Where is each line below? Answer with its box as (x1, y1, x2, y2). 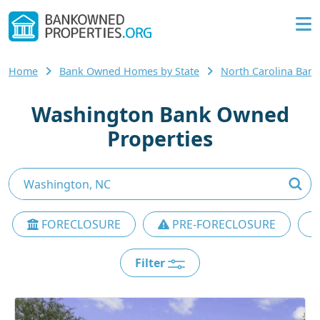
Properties (107, 124, 213, 153)
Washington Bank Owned (31, 100, 289, 129)
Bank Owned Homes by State (59, 64, 199, 79)
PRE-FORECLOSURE (169, 216, 276, 233)
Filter (135, 255, 168, 271)
